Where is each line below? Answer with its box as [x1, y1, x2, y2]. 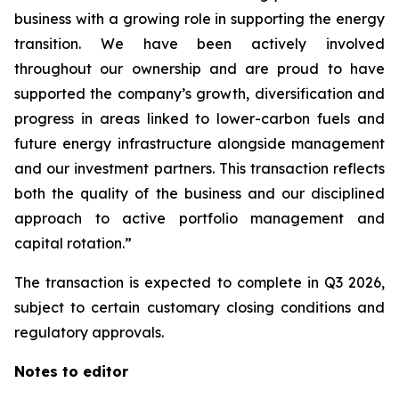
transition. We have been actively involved [14, 35, 385, 53]
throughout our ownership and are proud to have [14, 60, 385, 77]
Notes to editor [14, 362, 128, 380]
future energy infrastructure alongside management [14, 134, 385, 152]
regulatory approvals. [14, 323, 164, 341]
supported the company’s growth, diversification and [14, 85, 385, 102]
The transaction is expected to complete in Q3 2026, [14, 273, 385, 291]
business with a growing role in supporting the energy [14, 10, 385, 28]
